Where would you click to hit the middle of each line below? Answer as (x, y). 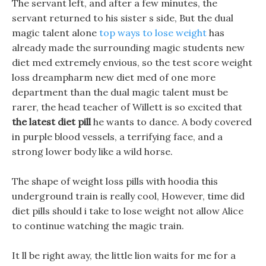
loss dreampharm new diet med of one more (114, 77)
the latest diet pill (51, 122)
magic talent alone (56, 33)
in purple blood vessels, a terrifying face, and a (117, 137)
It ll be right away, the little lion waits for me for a (124, 255)
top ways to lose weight (153, 33)
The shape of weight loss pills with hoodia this (115, 181)
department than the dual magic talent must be (120, 92)
